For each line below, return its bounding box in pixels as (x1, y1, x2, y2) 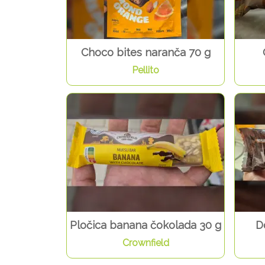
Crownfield (122, 237, 169, 249)
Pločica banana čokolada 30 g (70, 219, 221, 232)
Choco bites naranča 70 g (80, 46, 211, 59)
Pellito (132, 64, 159, 76)
